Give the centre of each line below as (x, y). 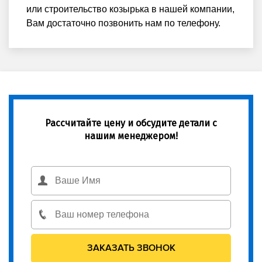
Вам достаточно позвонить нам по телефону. (123, 23)
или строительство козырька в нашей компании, (130, 9)
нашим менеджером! (131, 136)
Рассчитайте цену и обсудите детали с (131, 123)
